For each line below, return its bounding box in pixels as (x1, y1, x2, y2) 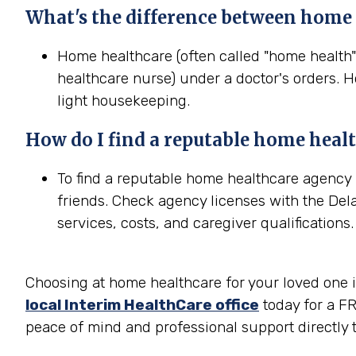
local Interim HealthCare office (25, 296, 259, 314)
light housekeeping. (57, 91, 190, 110)
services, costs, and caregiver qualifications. (57, 214, 354, 232)
